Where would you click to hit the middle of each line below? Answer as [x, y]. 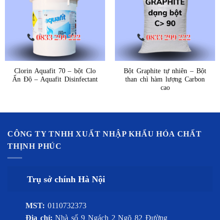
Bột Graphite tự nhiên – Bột [165, 71]
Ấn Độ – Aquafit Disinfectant [55, 79]
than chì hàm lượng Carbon [165, 79]
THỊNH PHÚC [35, 146]
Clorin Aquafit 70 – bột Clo [55, 71]
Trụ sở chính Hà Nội [66, 179]
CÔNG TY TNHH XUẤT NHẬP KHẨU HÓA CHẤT [105, 134]
